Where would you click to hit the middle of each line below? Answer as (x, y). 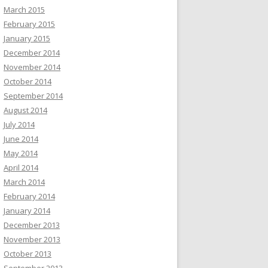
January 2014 (27, 211)
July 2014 (19, 124)
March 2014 (24, 182)
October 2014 (28, 81)
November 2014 (32, 67)
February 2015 (29, 24)
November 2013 (32, 239)
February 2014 (29, 196)
